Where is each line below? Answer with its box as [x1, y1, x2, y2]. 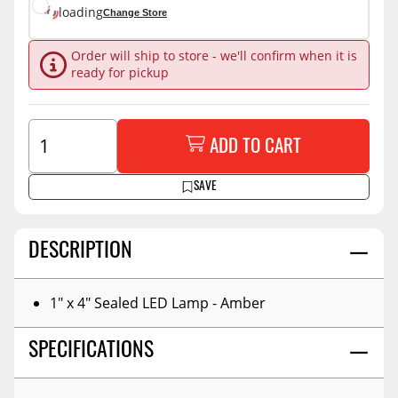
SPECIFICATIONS [28, 341, 154, 363]
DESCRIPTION [28, 242, 132, 264]
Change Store [103, 7, 167, 19]
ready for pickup [70, 65, 169, 82]
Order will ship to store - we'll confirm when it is [70, 48, 357, 65]
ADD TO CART [209, 139, 301, 158]
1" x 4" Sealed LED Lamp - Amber [50, 292, 266, 312]
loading [59, 4, 103, 20]
